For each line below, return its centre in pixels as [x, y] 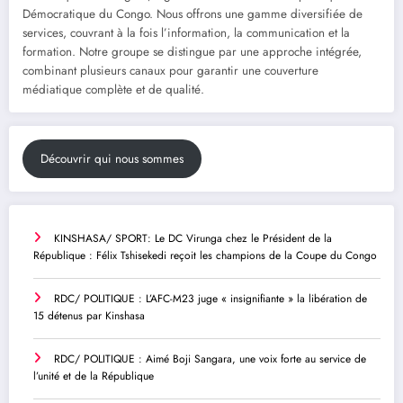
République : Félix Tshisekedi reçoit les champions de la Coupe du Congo [205, 256]
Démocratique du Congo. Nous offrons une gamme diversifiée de [193, 14]
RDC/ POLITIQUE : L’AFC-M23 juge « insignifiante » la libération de [210, 299]
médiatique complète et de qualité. [113, 90]
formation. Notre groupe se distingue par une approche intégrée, [192, 52]
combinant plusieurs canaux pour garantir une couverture [170, 71]
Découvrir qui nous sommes [112, 159]
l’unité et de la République [94, 376]
